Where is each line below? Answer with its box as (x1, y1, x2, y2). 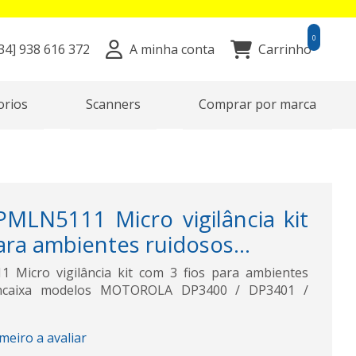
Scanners (85, 95, 141, 113)
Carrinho (258, 41, 311, 58)
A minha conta (129, 41, 215, 58)
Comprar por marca (199, 95, 316, 113)
